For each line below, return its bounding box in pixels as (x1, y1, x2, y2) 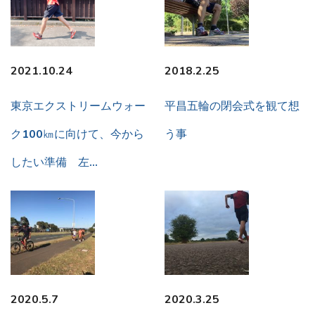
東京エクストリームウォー (11, 98, 146, 115)
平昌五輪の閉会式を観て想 (165, 98, 300, 115)
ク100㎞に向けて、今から (11, 127, 144, 143)
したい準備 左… (11, 155, 98, 171)
